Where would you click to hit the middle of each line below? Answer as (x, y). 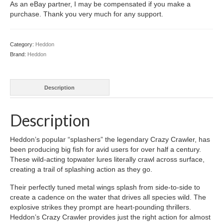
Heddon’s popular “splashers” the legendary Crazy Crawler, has (110, 140)
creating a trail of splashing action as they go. (81, 169)
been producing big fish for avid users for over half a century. (106, 150)
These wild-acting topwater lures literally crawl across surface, (107, 160)
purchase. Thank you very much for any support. (87, 14)
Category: (23, 45)
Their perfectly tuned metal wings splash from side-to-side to (105, 187)
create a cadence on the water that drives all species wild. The (108, 197)
